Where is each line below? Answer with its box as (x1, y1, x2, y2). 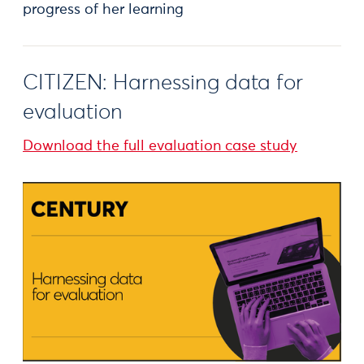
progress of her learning (23, 2, 184, 17)
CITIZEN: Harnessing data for (23, 72, 303, 94)
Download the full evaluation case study (23, 138, 297, 154)
